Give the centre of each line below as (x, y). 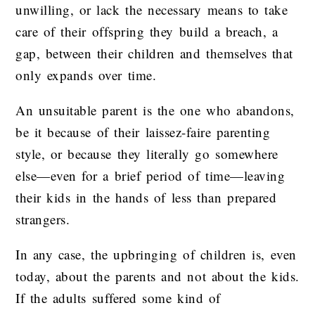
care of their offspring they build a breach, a (147, 31)
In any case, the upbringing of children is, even (156, 254)
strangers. (43, 219)
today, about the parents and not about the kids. (157, 276)
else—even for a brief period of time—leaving (150, 175)
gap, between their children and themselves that (154, 53)
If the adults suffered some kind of (118, 297)
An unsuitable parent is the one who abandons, (155, 110)
